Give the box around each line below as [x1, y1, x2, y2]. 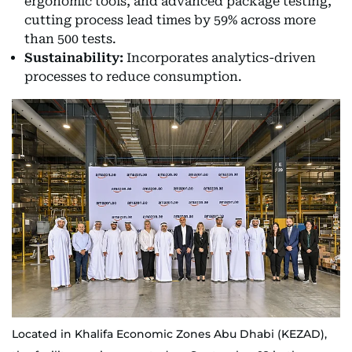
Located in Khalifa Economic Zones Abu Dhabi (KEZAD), [12, 326, 327, 341]
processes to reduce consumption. [24, 68, 242, 84]
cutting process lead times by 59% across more [24, 12, 316, 27]
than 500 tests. [24, 31, 116, 46]
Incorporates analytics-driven [123, 49, 316, 65]
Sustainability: [24, 49, 123, 65]
